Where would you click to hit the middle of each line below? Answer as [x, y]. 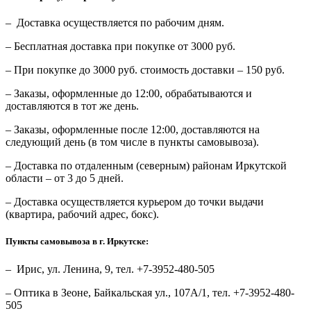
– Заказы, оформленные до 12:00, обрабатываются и [129, 94]
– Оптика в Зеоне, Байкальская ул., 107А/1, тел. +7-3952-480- [150, 292]
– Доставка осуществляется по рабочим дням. [115, 23]
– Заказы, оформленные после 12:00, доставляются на [133, 130]
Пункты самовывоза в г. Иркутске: [77, 242]
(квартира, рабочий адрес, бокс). [82, 215]
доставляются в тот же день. [72, 106]
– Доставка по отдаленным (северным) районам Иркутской [146, 166]
